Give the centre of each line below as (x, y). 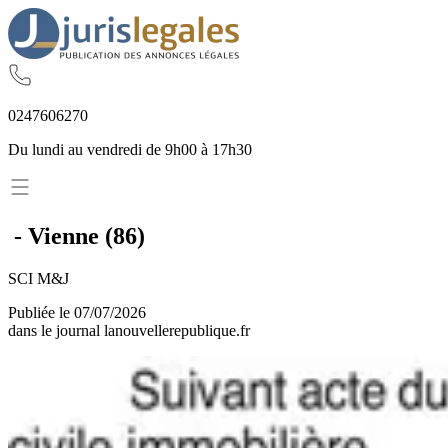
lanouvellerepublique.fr (177, 330)
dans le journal (56, 330)
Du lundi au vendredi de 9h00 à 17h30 (130, 149)
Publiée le (41, 312)
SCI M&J (38, 278)
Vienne (63, 235)
